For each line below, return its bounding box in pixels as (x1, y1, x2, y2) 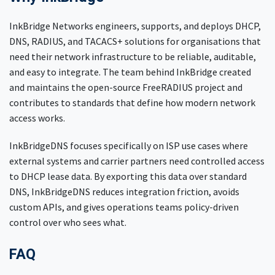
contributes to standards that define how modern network (9, 96, 255, 109)
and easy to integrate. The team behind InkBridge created (9, 66, 251, 79)
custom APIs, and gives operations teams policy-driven (9, 201, 239, 214)
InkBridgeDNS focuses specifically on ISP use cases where (9, 139, 248, 152)
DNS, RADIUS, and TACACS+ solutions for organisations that (9, 35, 261, 48)
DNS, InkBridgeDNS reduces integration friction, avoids (9, 185, 239, 198)
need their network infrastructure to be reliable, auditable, (9, 50, 256, 63)
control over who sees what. (9, 216, 126, 229)
